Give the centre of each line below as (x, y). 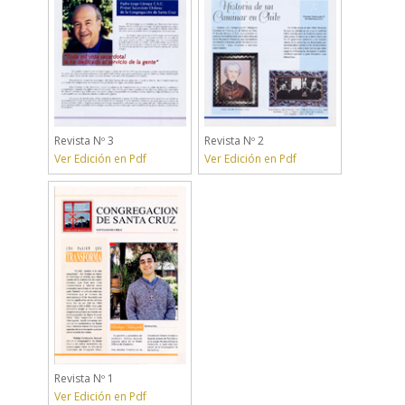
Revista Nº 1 (84, 379)
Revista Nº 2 (234, 141)
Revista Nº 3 (84, 141)
